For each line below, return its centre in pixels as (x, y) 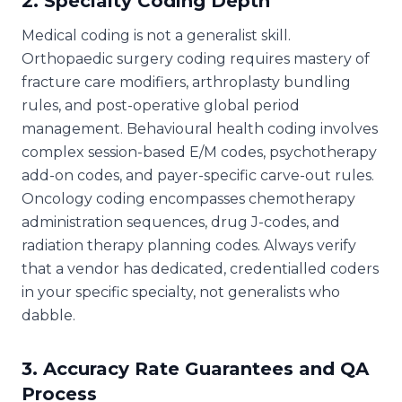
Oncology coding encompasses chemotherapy (188, 198)
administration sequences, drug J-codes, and (181, 222)
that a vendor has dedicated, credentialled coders (200, 268)
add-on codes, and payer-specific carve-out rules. (198, 175)
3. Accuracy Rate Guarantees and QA (195, 368)
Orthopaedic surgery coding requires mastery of (196, 58)
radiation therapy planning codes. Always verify (189, 245)
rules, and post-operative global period (161, 105)
